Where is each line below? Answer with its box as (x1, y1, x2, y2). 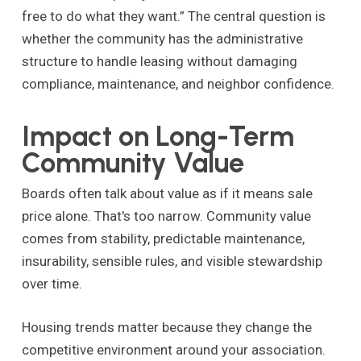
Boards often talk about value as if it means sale (21, 185, 313, 202)
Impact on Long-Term (21, 119, 294, 154)
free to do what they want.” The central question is (21, 7, 326, 24)
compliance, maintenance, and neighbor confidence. (21, 75, 334, 92)
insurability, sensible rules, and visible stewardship (21, 253, 322, 270)
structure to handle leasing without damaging (21, 52, 297, 69)
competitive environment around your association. (21, 341, 326, 358)
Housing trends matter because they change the (21, 318, 312, 335)
